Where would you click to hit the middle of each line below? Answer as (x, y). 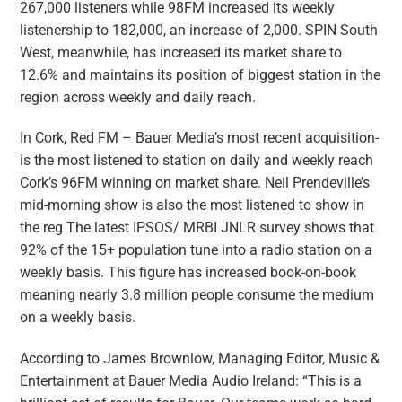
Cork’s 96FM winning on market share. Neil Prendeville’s (195, 184)
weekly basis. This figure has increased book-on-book (188, 273)
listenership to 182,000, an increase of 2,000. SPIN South (199, 31)
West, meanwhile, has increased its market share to (181, 53)
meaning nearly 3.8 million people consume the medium (197, 296)
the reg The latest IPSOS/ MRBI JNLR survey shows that (197, 228)
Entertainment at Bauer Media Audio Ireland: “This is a (191, 381)
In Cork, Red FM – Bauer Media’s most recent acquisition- (200, 139)
